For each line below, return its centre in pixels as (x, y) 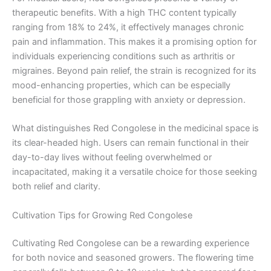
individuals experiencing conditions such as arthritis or (123, 57)
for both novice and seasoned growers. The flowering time (133, 257)
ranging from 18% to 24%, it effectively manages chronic (128, 28)
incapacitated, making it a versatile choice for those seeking (135, 172)
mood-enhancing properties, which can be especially (121, 86)
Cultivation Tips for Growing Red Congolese (102, 215)
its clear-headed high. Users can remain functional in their (130, 143)
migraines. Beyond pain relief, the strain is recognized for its (134, 71)
